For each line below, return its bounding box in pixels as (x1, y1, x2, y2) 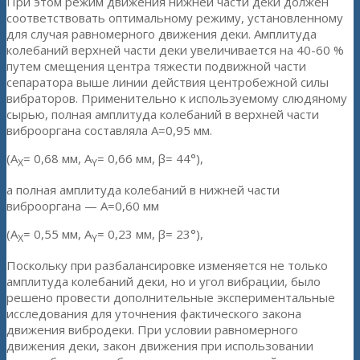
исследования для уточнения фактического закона (6, 305, 301, 322)
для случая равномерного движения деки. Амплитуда (6, 26, 317, 43)
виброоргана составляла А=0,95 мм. (6, 122, 212, 139)
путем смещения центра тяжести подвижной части (6, 58, 306, 75)
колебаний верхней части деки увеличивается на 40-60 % (6, 42, 344, 59)
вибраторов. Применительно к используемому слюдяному (6, 90, 347, 107)
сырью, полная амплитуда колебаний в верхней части (6, 106, 319, 123)
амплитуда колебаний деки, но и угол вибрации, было (6, 273, 321, 290)
